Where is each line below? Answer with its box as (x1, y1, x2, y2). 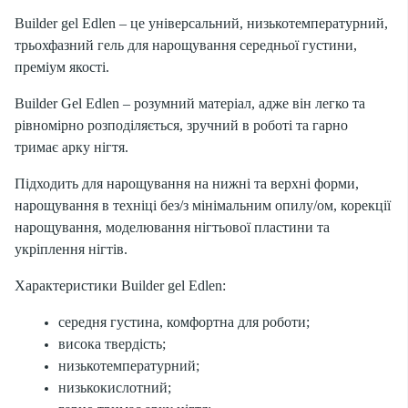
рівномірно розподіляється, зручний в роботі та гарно (15, 117, 348, 133)
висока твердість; (58, 336, 166, 352)
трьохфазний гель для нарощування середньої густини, (15, 37, 357, 53)
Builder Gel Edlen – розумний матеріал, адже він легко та (15, 96, 365, 111)
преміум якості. (15, 59, 109, 75)
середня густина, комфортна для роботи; (58, 314, 310, 330)
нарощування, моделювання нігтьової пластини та (15, 219, 330, 235)
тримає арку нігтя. (15, 139, 128, 155)
